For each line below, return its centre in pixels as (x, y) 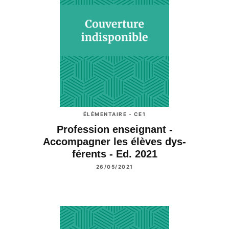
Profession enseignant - (114, 129)
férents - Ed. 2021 (114, 154)
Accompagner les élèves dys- (114, 141)
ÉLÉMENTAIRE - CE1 (114, 114)
